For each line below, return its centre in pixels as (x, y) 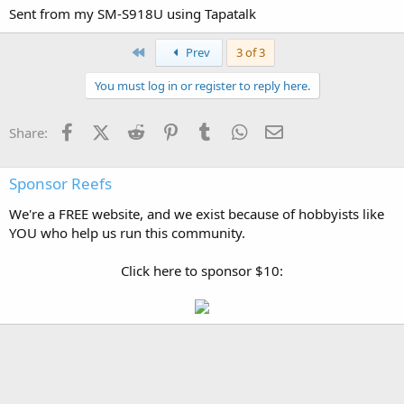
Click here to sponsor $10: (202, 270)
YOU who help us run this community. (127, 232)
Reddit (167, 130)
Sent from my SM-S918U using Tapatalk (133, 13)
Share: (28, 132)
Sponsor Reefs (60, 183)
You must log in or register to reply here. (202, 85)
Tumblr (238, 130)
